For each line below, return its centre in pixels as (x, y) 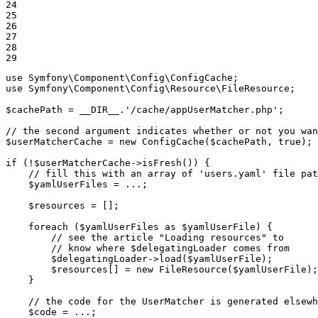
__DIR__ (99, 110)
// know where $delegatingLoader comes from (170, 248)
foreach (48, 227)
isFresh (162, 163)
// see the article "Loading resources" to (168, 238)
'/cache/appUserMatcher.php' (202, 110)
